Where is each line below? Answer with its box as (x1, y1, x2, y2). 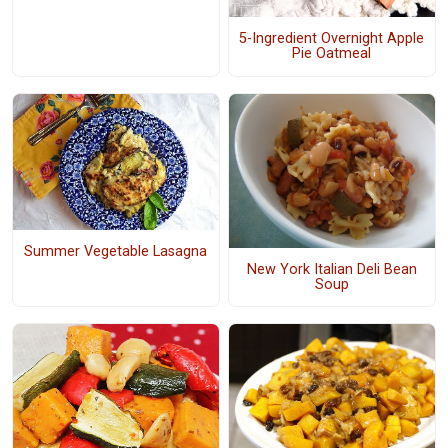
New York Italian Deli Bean (246, 260, 417, 278)
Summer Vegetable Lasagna (24, 243, 208, 261)
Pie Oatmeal (292, 45, 372, 63)
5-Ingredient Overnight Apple (239, 30, 425, 48)
